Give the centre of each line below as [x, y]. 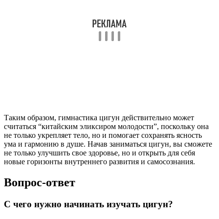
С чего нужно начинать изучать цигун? [88, 204]
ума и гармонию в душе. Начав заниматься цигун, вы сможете [108, 144]
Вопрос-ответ [40, 183]
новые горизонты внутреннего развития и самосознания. [99, 162]
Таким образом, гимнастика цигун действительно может [99, 118]
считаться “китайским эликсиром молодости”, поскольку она [106, 127]
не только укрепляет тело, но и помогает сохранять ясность [103, 135]
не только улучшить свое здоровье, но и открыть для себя [99, 153]
